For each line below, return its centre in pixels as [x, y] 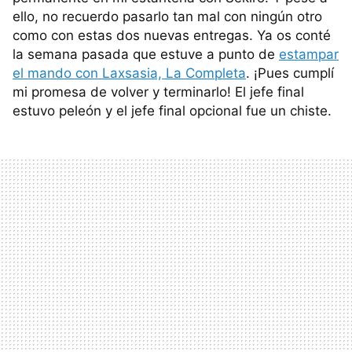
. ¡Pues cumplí [290, 73]
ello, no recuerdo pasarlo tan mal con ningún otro [167, 16]
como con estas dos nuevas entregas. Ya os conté [172, 35]
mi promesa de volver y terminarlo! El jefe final [158, 92]
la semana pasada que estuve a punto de [146, 54]
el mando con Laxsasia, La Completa [129, 73]
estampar [309, 54]
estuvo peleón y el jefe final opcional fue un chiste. [172, 111]
